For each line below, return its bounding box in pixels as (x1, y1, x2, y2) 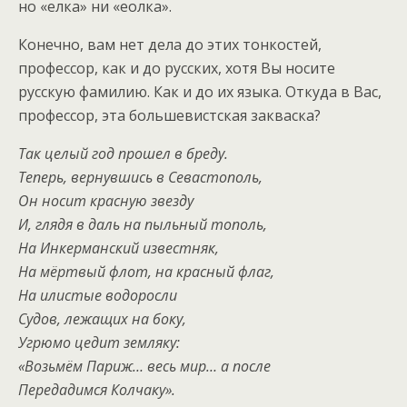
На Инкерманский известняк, (18, 237, 219, 258)
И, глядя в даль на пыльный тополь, (18, 213, 267, 234)
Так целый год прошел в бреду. (18, 143, 228, 164)
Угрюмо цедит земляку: (18, 332, 180, 352)
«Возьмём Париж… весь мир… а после (18, 355, 271, 376)
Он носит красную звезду (18, 190, 194, 211)
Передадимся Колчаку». (18, 379, 175, 400)
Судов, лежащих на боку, (18, 308, 186, 329)
